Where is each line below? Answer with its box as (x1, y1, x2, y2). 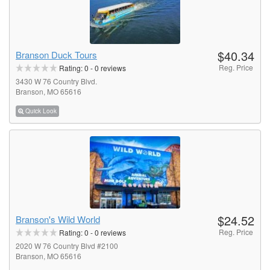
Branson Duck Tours (16, 48, 97, 61)
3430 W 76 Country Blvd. (16, 76, 97, 87)
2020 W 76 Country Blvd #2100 (16, 240, 118, 251)
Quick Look (25, 106, 57, 115)
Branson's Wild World (16, 212, 100, 225)
